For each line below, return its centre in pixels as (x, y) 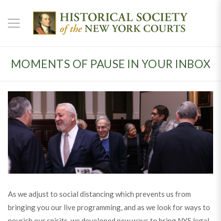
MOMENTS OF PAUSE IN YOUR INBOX (110, 64)
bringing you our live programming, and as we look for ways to (109, 207)
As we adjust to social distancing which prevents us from (99, 194)
